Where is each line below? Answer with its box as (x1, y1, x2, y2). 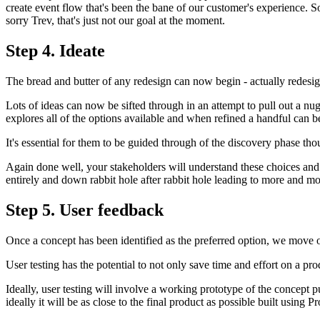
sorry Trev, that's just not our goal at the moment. (6, 14, 225, 27)
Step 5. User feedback (6, 201, 164, 220)
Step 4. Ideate (6, 41, 105, 61)
